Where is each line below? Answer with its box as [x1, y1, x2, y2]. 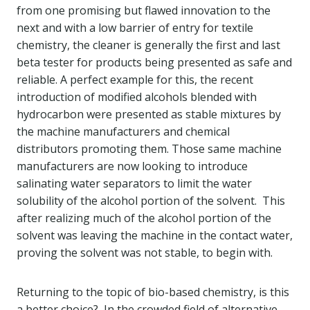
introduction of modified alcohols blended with [17, 89, 257, 104]
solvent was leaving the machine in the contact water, [17, 228, 293, 243]
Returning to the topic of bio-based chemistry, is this [17, 284, 289, 300]
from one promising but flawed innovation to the [17, 3, 271, 18]
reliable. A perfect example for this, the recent [17, 72, 253, 87]
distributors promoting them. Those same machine [17, 141, 282, 156]
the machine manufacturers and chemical [17, 124, 230, 139]
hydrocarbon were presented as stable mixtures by [17, 107, 281, 122]
